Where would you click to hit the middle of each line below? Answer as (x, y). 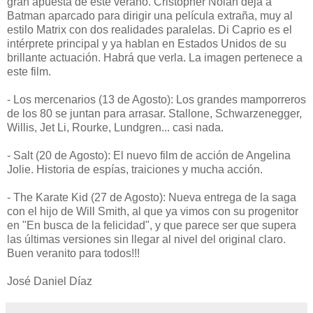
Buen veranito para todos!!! (73, 253)
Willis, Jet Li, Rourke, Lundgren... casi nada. (115, 127)
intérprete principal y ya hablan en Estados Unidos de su (147, 43)
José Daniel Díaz (50, 281)
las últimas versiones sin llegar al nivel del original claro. (146, 239)
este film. (29, 71)
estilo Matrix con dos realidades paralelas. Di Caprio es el (150, 29)
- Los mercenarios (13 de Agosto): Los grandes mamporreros (156, 99)
